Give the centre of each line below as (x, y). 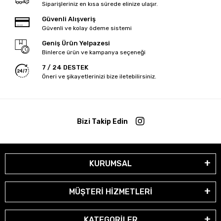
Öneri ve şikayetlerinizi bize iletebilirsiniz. (99, 77)
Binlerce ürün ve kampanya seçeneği (93, 53)
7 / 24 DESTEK (65, 68)
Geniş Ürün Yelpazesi (76, 43)
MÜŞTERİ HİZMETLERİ (110, 192)
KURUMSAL (110, 164)
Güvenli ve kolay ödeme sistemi (87, 28)
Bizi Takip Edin (102, 121)
